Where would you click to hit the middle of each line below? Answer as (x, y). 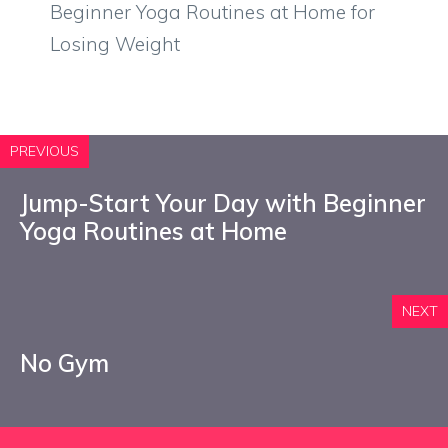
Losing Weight (115, 44)
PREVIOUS (44, 151)
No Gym (64, 363)
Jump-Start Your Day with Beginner (223, 203)
